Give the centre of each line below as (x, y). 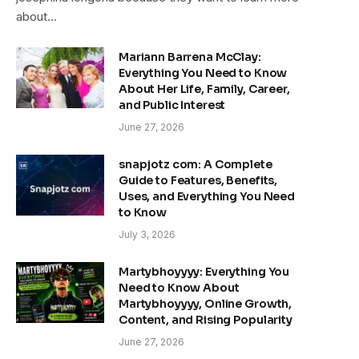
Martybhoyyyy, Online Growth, (206, 303)
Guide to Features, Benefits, (198, 180)
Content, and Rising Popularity (206, 319)
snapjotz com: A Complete (196, 164)
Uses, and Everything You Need (207, 196)
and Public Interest (172, 105)
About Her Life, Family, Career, (204, 89)
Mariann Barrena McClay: (190, 56)
